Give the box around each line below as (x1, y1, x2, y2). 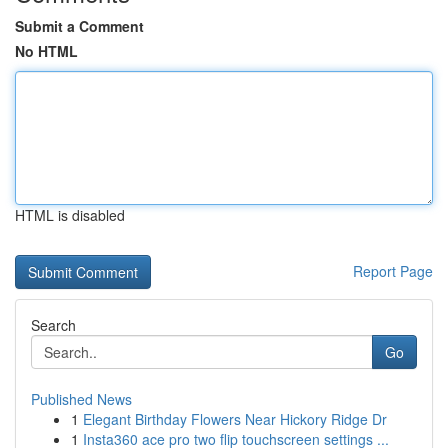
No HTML (15, 41, 78, 61)
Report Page (353, 261, 433, 281)
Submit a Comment (15, 16, 144, 36)
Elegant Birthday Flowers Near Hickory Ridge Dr (83, 409, 387, 429)
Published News (31, 389, 132, 409)
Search (31, 315, 76, 335)
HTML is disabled (15, 205, 125, 225)
